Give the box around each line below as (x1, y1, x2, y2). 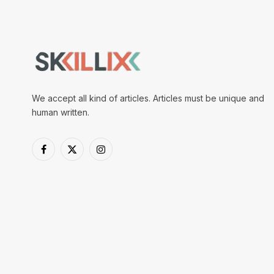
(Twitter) (71, 162, 106, 173)
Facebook (42, 149, 84, 160)
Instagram (100, 149, 139, 160)
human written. (32, 107, 89, 118)
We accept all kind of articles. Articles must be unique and (32, 93, 264, 104)
